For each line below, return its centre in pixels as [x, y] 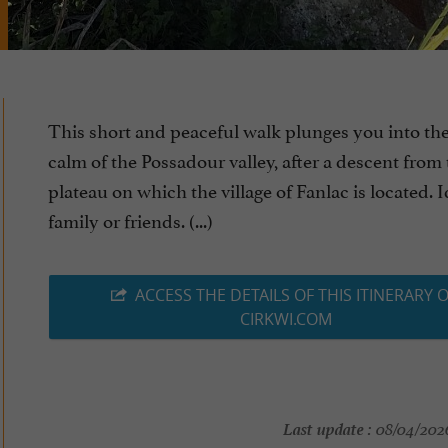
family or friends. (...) [130, 219]
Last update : [327, 427]
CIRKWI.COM [285, 319]
